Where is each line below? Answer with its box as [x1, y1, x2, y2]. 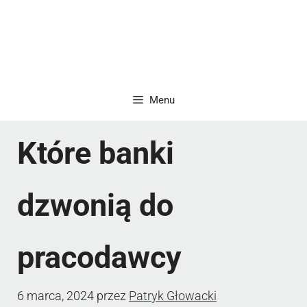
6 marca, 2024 [17, 288, 94, 303]
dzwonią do [17, 186, 173, 223]
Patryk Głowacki [129, 288, 217, 303]
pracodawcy [17, 238, 182, 275]
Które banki [17, 134, 174, 171]
